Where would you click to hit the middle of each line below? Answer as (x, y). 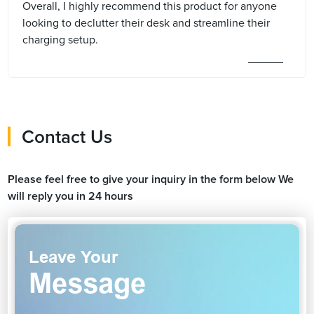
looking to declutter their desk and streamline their (146, 23)
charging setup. (61, 40)
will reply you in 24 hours (71, 196)
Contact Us (67, 137)
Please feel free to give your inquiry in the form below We (151, 179)
